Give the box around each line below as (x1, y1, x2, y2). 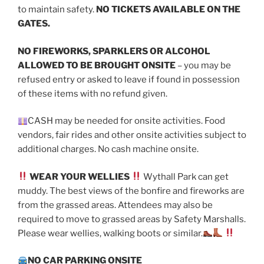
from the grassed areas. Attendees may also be (18, 199, 213, 210)
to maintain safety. (18, 4, 96, 15)
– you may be (176, 60, 231, 71)
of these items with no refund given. (18, 88, 167, 99)
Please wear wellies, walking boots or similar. (18, 227, 203, 239)
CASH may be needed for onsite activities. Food (28, 115, 226, 127)
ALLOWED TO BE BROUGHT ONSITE (18, 60, 176, 71)
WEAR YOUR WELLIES (28, 171, 132, 182)
